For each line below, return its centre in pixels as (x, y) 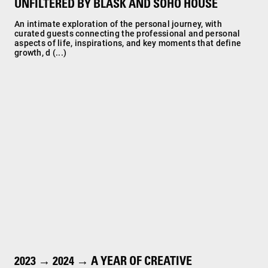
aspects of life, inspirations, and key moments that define (128, 43)
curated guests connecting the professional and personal (127, 33)
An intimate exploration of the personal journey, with (118, 24)
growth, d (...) (41, 53)
